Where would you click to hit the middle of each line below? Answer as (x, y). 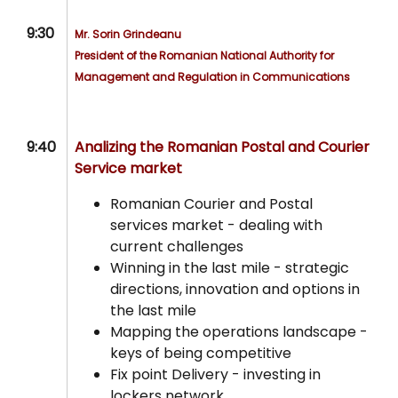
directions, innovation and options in (235, 290)
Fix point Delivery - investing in (216, 375)
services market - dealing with (217, 226)
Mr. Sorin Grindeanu (128, 35)
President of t (109, 56)
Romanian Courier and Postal (212, 204)
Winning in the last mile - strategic (230, 268)
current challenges (179, 247)
